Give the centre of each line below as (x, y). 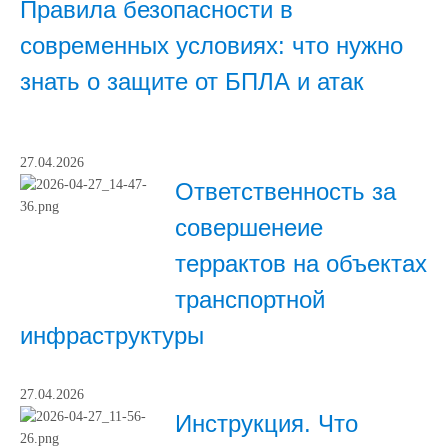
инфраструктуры (112, 336)
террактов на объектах (301, 264)
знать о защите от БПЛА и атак (192, 82)
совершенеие (249, 228)
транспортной (250, 300)
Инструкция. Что (266, 424)
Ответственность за (285, 192)
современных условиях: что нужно (211, 46)
